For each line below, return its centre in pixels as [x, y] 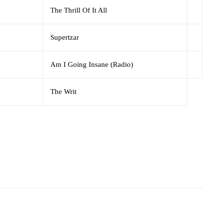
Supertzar [65, 37]
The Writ [63, 91]
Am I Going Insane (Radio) [92, 64]
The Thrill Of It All [79, 10]
